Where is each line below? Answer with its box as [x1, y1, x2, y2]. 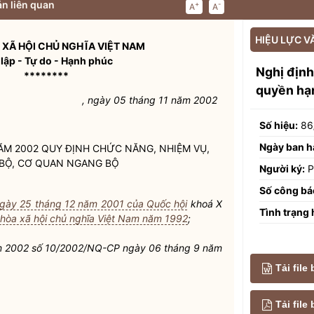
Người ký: [259, 162, 305, 175]
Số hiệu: [259, 118, 298, 131]
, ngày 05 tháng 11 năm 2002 [81, 94, 217, 106]
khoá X [187, 198, 223, 210]
